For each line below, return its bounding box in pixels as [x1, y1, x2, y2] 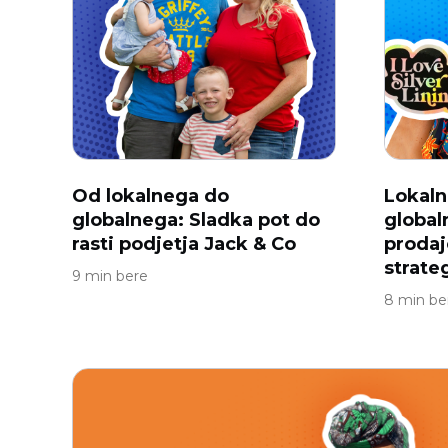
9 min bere [72, 267, 148, 285]
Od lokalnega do [72, 185, 229, 207]
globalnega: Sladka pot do [72, 209, 320, 231]
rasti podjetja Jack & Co [72, 233, 296, 255]
